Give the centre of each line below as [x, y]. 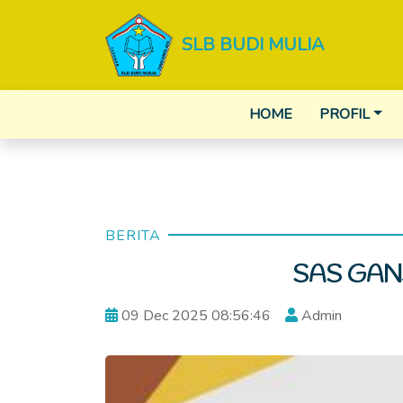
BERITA [133, 236]
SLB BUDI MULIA [253, 45]
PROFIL [345, 114]
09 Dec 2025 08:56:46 [194, 316]
